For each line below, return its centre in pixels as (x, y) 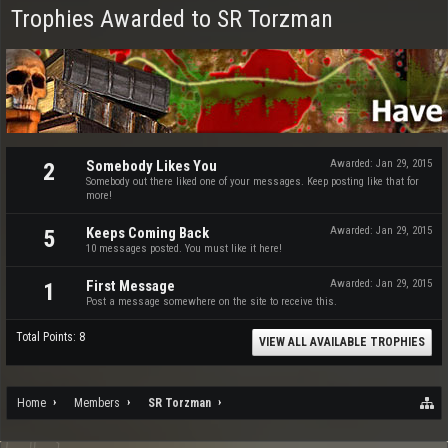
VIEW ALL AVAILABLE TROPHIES (342, 342)
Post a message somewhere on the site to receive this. (211, 301)
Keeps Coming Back (147, 233)
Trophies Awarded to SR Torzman (172, 19)
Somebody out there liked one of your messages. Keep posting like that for (252, 181)
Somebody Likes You (151, 166)
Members (97, 403)
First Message (130, 286)
